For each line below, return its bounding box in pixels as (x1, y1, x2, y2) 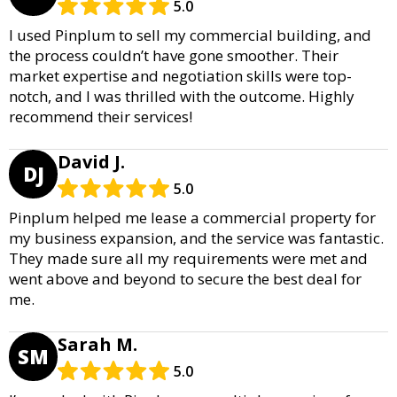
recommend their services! (9, 105, 192, 127)
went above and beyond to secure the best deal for (9, 268, 362, 289)
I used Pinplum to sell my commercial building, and (9, 24, 371, 45)
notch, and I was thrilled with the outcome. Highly (9, 85, 354, 106)
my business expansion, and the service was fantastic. (9, 227, 384, 248)
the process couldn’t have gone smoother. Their (9, 44, 339, 66)
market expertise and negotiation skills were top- (9, 65, 352, 86)
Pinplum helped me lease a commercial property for (9, 206, 376, 228)
